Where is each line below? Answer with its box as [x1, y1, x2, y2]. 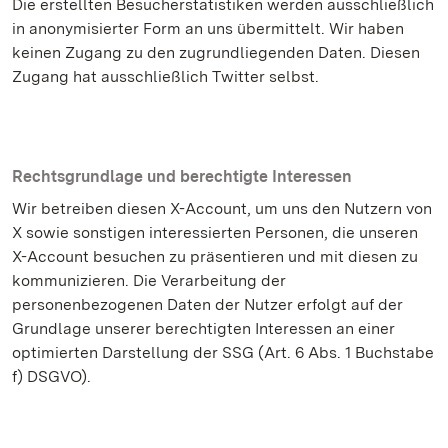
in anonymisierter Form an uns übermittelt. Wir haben [12, 19, 404, 38]
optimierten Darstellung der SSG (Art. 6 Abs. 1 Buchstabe [12, 343, 434, 362]
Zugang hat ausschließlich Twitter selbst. [12, 67, 319, 86]
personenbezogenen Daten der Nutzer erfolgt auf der [12, 295, 403, 314]
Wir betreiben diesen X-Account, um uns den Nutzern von [12, 199, 432, 218]
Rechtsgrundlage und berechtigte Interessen [12, 167, 352, 186]
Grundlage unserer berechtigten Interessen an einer [12, 319, 395, 338]
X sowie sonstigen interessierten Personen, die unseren [12, 223, 418, 242]
